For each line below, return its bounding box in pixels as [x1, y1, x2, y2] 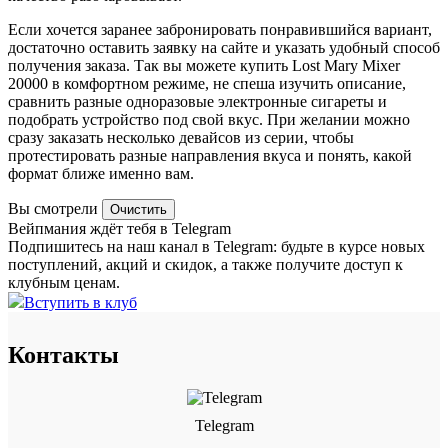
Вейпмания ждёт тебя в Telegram [8, 220, 231, 238]
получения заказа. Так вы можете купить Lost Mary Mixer [8, 57, 400, 75]
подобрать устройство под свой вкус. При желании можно [8, 111, 410, 129]
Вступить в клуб [24, 294, 137, 312]
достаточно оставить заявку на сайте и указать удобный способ [8, 39, 440, 57]
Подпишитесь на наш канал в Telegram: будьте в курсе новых [8, 238, 425, 256]
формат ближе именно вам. [8, 165, 194, 183]
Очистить [110, 202, 167, 218]
